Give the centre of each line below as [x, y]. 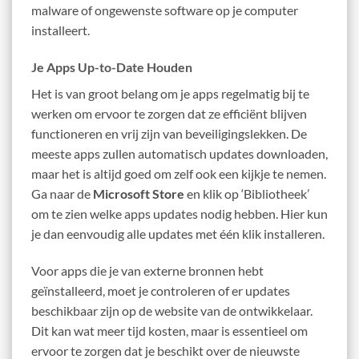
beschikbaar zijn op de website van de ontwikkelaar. [172, 310]
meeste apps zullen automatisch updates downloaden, [179, 153]
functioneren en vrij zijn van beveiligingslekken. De [169, 133]
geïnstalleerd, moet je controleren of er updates [161, 290]
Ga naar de [62, 193]
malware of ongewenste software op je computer [165, 10]
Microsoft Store [139, 193]
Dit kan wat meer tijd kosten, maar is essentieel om [169, 330]
